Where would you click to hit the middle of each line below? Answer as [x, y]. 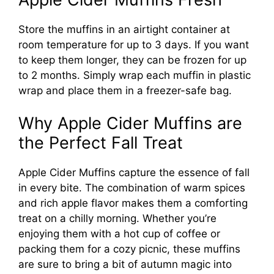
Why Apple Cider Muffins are [130, 124]
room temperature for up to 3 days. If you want [134, 44]
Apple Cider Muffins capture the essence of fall [134, 173]
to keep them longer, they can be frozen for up [132, 60]
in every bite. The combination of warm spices [132, 188]
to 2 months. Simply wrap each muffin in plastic [135, 75]
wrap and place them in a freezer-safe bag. [125, 90]
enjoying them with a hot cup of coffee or [119, 234]
